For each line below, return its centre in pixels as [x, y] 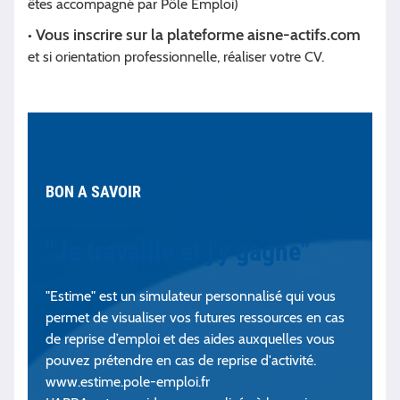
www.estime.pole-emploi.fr [128, 381]
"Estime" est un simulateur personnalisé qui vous [191, 296]
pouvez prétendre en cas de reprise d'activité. [181, 360]
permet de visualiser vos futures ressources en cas [195, 317]
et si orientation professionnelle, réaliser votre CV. [176, 56]
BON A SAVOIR [93, 191]
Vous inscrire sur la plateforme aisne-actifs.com [198, 34]
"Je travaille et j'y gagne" [178, 251]
